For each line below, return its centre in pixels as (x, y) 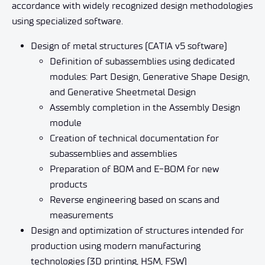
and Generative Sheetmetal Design (123, 92)
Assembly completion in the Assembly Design (145, 107)
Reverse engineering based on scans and (135, 199)
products (68, 184)
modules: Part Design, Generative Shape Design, (150, 76)
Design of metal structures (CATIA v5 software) (129, 46)
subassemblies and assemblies (113, 153)
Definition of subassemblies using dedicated (142, 61)
